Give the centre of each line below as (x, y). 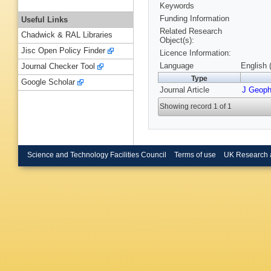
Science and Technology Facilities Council (97, 155)
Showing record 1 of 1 (196, 107)
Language (177, 66)
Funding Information (194, 19)
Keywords (177, 6)
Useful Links (44, 19)
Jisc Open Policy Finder (63, 51)
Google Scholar (48, 82)
